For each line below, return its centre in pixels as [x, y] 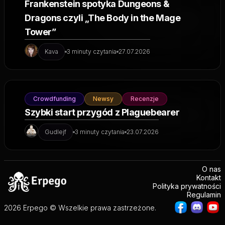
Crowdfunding [54, 99]
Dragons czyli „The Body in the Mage [103, 18]
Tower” [40, 32]
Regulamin [204, 195]
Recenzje [145, 99]
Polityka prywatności [187, 186]
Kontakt [209, 178]
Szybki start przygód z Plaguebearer [102, 112]
